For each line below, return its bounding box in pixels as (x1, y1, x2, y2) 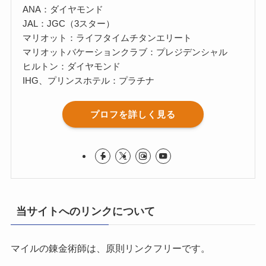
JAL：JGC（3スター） (23, 18, 115, 28)
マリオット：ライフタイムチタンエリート (23, 32, 192, 43)
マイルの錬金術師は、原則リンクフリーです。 (10, 243, 210, 254)
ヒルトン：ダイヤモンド (23, 61, 121, 71)
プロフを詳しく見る (90, 109, 176, 119)
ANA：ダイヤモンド (23, 4, 104, 14)
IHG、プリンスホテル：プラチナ (23, 75, 155, 85)
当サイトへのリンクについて (15, 205, 155, 218)
